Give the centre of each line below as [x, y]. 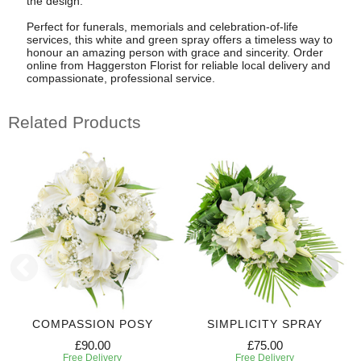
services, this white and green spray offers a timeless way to [179, 40]
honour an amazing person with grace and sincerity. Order [174, 53]
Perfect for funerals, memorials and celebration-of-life [162, 27]
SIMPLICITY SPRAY [265, 324]
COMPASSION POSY [92, 324]
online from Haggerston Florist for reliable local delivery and [178, 66]
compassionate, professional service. [120, 79]
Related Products [75, 122]
